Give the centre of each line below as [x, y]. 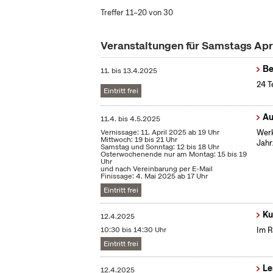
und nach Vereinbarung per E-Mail [157, 169]
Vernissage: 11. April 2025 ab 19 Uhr [160, 133]
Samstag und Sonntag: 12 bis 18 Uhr [160, 147]
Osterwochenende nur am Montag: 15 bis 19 [174, 154]
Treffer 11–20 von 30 [137, 12]
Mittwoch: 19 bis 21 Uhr [139, 140]
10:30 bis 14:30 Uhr [134, 230]
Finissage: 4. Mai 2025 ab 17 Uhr [154, 176]
